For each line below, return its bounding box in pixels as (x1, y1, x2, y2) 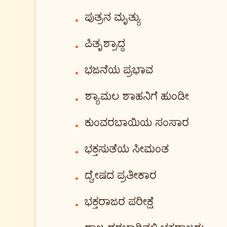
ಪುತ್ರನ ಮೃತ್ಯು (85, 14, 141, 22)
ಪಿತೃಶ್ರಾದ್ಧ (85, 40, 125, 49)
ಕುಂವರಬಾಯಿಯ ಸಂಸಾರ (85, 119, 189, 128)
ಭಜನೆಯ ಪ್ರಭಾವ (85, 66, 153, 75)
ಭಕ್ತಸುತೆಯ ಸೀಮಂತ (85, 145, 169, 154)
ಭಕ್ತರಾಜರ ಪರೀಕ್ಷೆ (85, 198, 154, 207)
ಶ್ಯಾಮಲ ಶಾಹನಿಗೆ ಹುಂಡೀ (85, 93, 189, 101)
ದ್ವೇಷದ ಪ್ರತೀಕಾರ (85, 172, 157, 180)
